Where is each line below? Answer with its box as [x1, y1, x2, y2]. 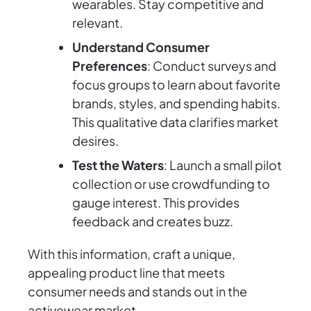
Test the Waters [72, 157, 164, 174]
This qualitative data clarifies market [72, 114, 278, 131]
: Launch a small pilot [164, 157, 282, 174]
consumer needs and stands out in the [28, 283, 247, 300]
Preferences [72, 58, 147, 74]
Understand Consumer [72, 39, 210, 56]
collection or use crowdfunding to [72, 176, 270, 192]
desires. [72, 133, 119, 149]
